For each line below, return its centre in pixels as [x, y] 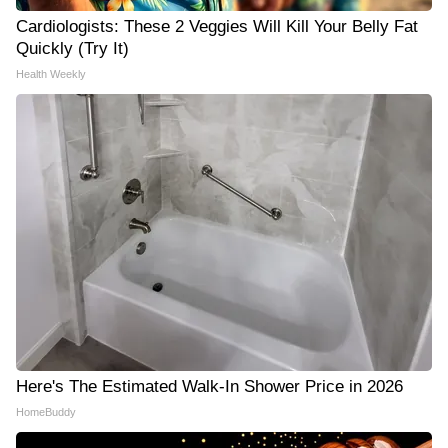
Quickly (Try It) [72, 48]
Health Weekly [51, 74]
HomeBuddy [46, 412]
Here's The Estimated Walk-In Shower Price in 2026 [209, 386]
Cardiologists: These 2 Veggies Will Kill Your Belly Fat [217, 26]
